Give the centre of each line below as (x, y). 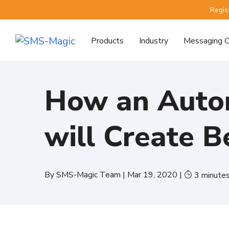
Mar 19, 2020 (153, 175)
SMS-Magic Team (89, 175)
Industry (154, 41)
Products (107, 41)
